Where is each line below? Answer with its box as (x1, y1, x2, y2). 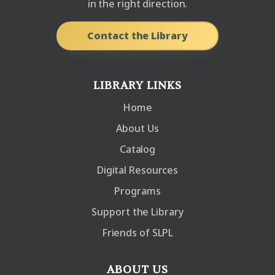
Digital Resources (96, 163, 179, 177)
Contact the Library (87, 28, 188, 42)
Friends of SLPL (101, 225, 174, 239)
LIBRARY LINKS (93, 77, 182, 92)
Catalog (119, 142, 156, 156)
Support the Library (91, 204, 184, 219)
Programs (114, 184, 161, 198)
